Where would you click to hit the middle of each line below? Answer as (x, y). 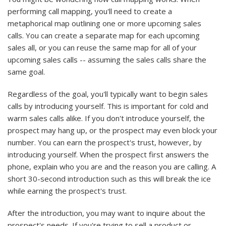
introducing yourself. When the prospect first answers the (108, 155)
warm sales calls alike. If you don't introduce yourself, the (106, 118)
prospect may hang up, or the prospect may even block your (112, 130)
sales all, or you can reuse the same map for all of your (102, 48)
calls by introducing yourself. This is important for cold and (108, 106)
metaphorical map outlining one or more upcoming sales (104, 23)
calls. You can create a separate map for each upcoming (104, 36)
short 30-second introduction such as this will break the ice (109, 179)
